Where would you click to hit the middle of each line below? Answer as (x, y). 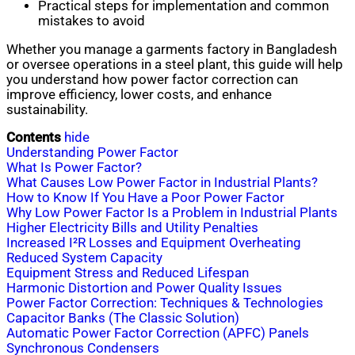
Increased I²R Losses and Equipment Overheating (154, 243)
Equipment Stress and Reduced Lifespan (128, 273)
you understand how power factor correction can (152, 79)
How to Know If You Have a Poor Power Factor (145, 198)
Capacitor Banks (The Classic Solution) (123, 319)
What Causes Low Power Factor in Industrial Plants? (162, 183)
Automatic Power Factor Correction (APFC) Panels (158, 334)
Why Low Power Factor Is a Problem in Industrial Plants (172, 213)
